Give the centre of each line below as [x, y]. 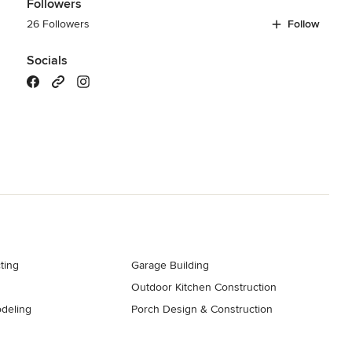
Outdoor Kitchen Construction [204, 287]
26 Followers [58, 24]
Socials [47, 60]
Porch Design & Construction [202, 309]
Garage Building [170, 265]
